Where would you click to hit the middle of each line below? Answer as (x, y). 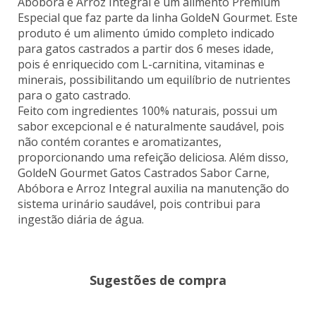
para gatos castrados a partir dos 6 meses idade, (146, 48)
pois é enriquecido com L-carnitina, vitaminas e (141, 64)
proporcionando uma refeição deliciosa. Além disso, (153, 157)
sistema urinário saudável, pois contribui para (139, 203)
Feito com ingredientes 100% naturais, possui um (147, 110)
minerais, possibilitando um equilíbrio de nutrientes (154, 79)
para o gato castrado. (74, 95)
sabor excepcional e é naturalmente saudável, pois (151, 126)
